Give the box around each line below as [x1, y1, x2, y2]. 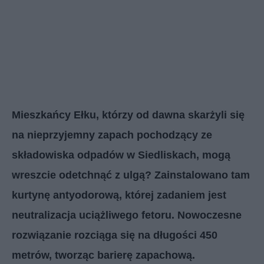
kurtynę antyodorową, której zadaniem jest [12, 189, 226, 201]
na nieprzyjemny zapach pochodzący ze [12, 128, 212, 141]
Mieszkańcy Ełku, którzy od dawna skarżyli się [12, 108, 245, 121]
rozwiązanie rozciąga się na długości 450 [12, 229, 217, 241]
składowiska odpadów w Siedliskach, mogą [12, 148, 230, 161]
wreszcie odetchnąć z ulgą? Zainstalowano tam [12, 169, 250, 181]
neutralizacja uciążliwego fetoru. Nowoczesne [12, 209, 242, 221]
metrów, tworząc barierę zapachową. [12, 249, 195, 261]
